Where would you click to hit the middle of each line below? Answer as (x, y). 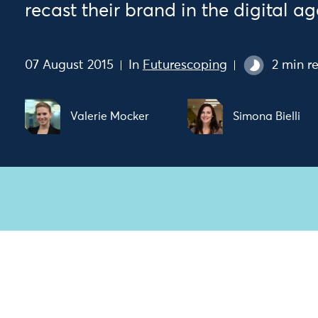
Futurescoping (185, 65)
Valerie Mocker (110, 117)
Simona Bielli (267, 117)
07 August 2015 (69, 65)
